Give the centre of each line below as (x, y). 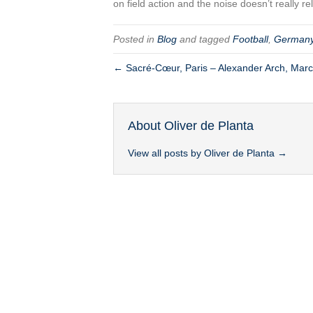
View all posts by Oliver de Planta (203, 153)
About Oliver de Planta (191, 126)
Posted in (135, 39)
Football (250, 39)
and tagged (205, 39)
